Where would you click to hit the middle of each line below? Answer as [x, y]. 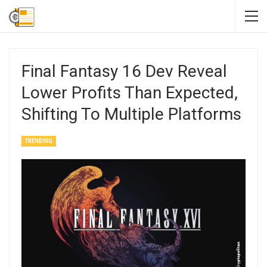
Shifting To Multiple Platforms [131, 114]
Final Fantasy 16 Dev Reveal [124, 71]
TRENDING [39, 141]
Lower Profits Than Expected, [130, 93]
